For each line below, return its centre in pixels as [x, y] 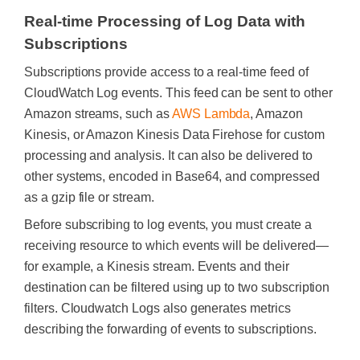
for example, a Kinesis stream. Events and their [157, 266]
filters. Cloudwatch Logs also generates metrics [157, 308]
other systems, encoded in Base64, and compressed [172, 176]
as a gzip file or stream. [89, 197]
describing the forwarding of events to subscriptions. [170, 329]
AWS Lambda [211, 114]
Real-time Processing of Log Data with [165, 21]
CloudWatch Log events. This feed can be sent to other [178, 93]
